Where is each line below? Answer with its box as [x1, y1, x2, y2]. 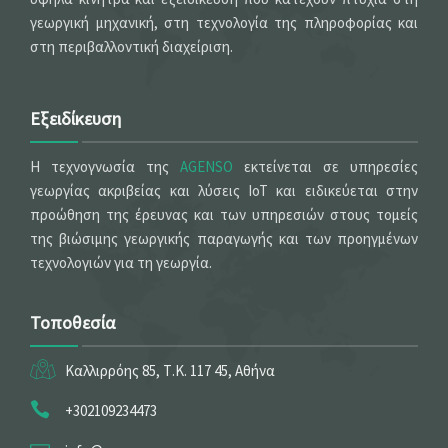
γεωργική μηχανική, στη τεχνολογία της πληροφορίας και [30, 13, 418, 33]
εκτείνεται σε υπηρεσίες [233, 157, 418, 177]
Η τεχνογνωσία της [30, 157, 180, 177]
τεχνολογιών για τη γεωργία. [30, 253, 212, 273]
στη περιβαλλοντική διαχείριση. [30, 37, 233, 57]
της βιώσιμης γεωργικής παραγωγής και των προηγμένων [30, 229, 418, 249]
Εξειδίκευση [30, 107, 121, 131]
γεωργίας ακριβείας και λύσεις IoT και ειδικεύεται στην [30, 181, 418, 201]
